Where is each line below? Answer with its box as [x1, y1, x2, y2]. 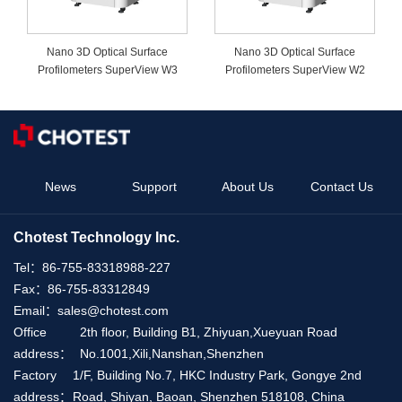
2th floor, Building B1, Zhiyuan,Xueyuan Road [79, 325, 337, 340]
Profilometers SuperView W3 [37, 64, 178, 76]
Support [131, 179, 177, 195]
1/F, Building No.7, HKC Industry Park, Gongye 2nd [72, 368, 362, 383]
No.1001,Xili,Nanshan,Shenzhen [79, 346, 264, 362]
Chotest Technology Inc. [13, 230, 179, 246]
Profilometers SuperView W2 [224, 64, 365, 76]
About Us [222, 179, 275, 195]
